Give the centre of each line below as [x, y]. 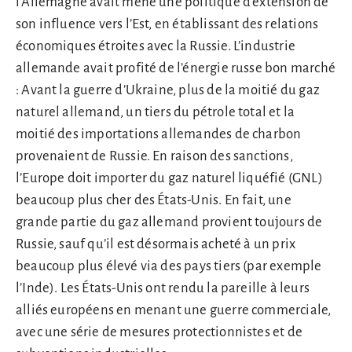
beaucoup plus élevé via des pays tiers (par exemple [169, 266]
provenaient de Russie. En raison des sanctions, [154, 156]
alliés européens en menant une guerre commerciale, [174, 310]
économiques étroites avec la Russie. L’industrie [156, 46]
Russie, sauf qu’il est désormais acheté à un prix [156, 244]
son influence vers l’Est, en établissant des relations [167, 24]
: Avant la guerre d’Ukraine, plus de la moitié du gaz [168, 90]
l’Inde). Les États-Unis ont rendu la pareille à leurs [163, 288]
